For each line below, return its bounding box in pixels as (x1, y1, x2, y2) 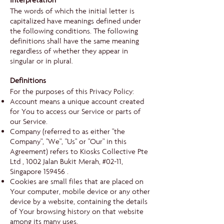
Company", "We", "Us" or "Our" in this (10, 136, 126, 146)
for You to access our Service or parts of (10, 106, 140, 116)
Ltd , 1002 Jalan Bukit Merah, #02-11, (10, 156, 123, 166)
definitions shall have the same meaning (10, 36, 139, 46)
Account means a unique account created (10, 96, 144, 106)
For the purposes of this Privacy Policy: (10, 86, 134, 96)
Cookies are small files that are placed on (10, 176, 143, 186)
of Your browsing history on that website (10, 206, 143, 216)
